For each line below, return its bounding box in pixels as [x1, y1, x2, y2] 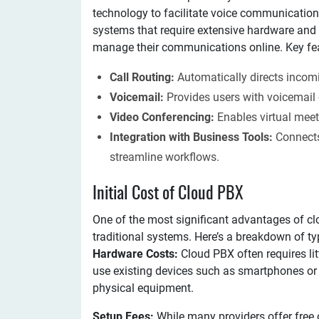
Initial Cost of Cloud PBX [93, 186, 244, 203]
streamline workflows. [110, 150, 219, 164]
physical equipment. [93, 281, 194, 295]
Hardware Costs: [93, 247, 178, 261]
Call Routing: [110, 70, 174, 84]
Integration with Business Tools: [110, 130, 276, 144]
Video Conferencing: [110, 110, 217, 124]
